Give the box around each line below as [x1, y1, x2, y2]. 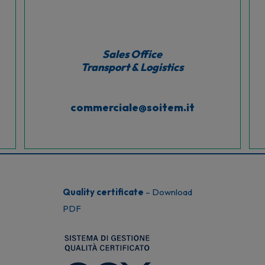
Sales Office [102, 47, 163, 61]
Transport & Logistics [81, 60, 184, 74]
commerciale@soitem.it [70, 100, 195, 114]
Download [151, 186, 192, 198]
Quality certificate [62, 186, 144, 198]
